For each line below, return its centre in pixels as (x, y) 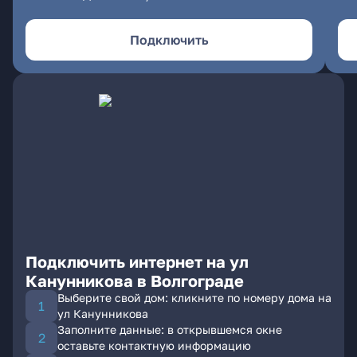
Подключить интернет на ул (137, 261)
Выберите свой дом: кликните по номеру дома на (194, 298)
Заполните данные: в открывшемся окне (170, 330)
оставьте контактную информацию (154, 345)
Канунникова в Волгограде (135, 280)
